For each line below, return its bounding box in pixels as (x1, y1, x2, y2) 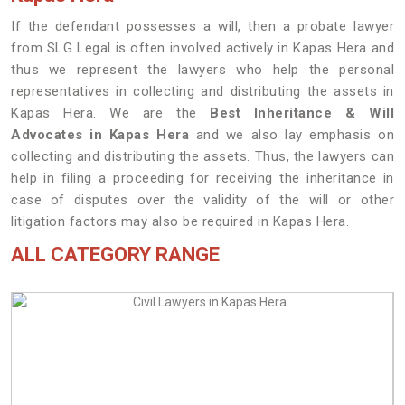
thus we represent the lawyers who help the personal (11, 61, 394, 78)
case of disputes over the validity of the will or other (11, 192, 394, 208)
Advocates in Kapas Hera (11, 127, 196, 143)
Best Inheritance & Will (210, 105, 394, 121)
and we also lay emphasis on (195, 127, 395, 143)
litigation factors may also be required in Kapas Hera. (11, 213, 349, 230)
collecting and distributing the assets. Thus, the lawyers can (11, 148, 394, 165)
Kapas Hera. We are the (11, 105, 211, 121)
